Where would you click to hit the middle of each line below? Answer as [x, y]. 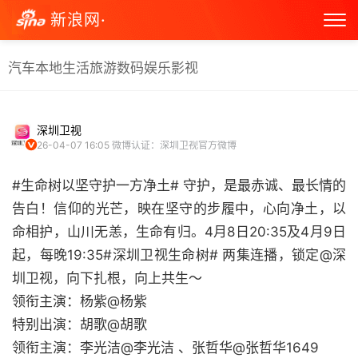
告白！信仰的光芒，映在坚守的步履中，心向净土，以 [179, 209]
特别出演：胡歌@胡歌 [80, 324]
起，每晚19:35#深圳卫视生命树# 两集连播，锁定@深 [179, 255]
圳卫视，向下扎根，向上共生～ [107, 278]
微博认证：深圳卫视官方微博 [173, 145]
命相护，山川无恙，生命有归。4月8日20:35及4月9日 [179, 232]
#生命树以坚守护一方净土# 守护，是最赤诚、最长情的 [179, 185]
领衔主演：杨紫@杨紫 [80, 301]
